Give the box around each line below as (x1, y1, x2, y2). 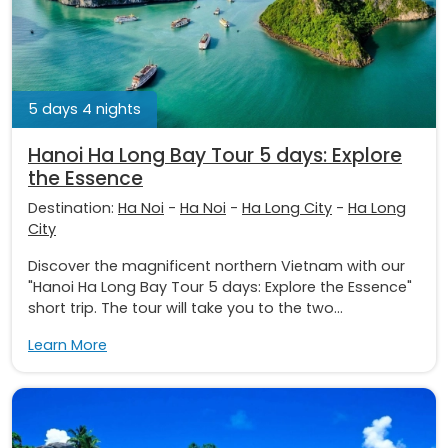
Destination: (28, 197, 118, 218)
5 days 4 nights (28, 98, 141, 119)
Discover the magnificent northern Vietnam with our (28, 255, 405, 276)
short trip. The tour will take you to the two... (28, 297, 343, 318)
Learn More (28, 334, 107, 355)
